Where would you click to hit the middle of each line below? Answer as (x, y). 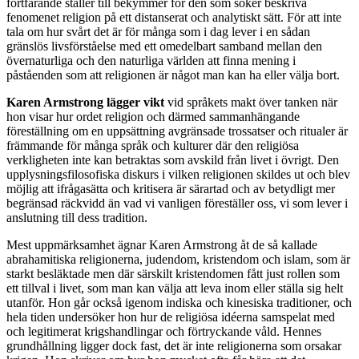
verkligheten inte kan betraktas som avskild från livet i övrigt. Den (173, 160)
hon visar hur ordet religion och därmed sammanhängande (153, 117)
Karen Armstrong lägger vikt (85, 103)
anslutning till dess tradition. (77, 218)
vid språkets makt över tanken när (251, 103)
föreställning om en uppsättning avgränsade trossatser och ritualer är (177, 131)
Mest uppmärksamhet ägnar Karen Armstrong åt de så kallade (162, 245)
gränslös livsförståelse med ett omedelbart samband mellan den (164, 46)
